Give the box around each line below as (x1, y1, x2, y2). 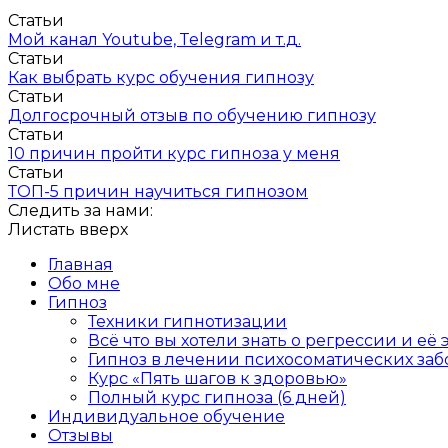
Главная (48, 255, 113, 275)
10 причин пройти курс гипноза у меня (8, 144, 340, 164)
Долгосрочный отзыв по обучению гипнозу (8, 106, 376, 126)
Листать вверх (8, 220, 128, 240)
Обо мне (48, 274, 120, 294)
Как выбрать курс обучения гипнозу (8, 68, 314, 88)
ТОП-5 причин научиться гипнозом (8, 182, 308, 202)
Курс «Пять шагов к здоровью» (88, 369, 347, 389)
